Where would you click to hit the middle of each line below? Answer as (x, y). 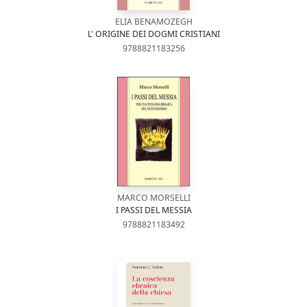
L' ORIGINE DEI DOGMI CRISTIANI (153, 34)
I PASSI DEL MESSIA (153, 210)
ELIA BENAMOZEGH (153, 22)
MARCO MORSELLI (153, 198)
